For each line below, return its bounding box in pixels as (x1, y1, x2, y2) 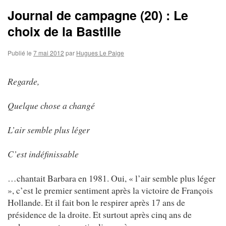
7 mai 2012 (33, 48, 64, 57)
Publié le (8, 48, 32, 57)
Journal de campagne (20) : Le (8, 6, 188, 24)
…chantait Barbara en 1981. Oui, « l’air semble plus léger (8, 172, 215, 184)
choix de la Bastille (8, 22, 121, 40)
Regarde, (8, 75, 39, 87)
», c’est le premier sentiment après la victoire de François (8, 184, 213, 196)
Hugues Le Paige (76, 48, 124, 57)
